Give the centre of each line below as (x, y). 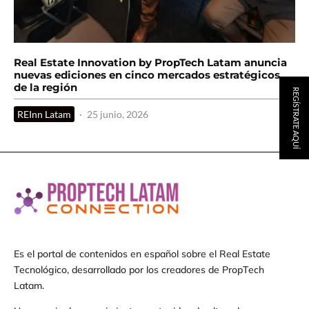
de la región (46, 88)
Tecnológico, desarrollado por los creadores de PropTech (139, 269)
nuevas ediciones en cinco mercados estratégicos (147, 75)
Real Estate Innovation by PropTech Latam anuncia (150, 63)
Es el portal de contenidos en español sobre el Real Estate (142, 253)
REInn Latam (44, 114)
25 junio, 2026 (118, 114)
